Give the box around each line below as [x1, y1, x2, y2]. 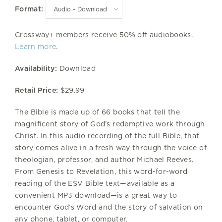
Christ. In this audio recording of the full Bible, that [15, 132, 200, 140]
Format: [15, 4, 44, 13]
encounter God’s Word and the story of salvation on [15, 203, 203, 211]
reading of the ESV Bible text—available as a [15, 179, 175, 187]
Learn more [15, 43, 56, 51]
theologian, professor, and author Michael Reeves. [15, 156, 194, 164]
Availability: [15, 64, 57, 72]
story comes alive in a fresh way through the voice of [15, 144, 207, 152]
